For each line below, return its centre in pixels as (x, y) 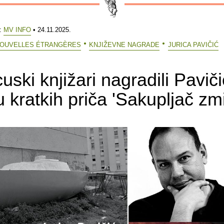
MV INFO (17, 30)
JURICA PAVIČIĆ (193, 44)
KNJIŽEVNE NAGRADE (124, 44)
